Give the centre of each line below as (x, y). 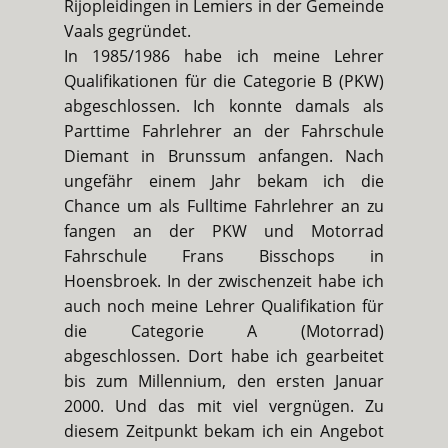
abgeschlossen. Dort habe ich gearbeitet (224, 356)
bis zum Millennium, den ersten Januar (224, 381)
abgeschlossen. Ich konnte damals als (224, 106)
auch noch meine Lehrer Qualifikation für (224, 306)
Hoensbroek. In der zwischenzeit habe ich (224, 281)
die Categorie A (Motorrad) (224, 331)
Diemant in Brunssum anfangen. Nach (224, 156)
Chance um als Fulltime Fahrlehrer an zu (224, 206)
